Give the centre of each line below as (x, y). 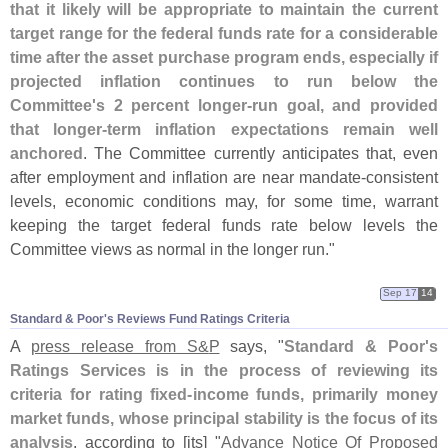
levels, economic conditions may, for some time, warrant (224, 200)
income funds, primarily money (315, 393)
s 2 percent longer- (174, 104)
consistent (402, 176)
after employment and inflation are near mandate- (188, 176)
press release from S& (119, 345)
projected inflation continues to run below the (224, 80)
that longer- (59, 128)
